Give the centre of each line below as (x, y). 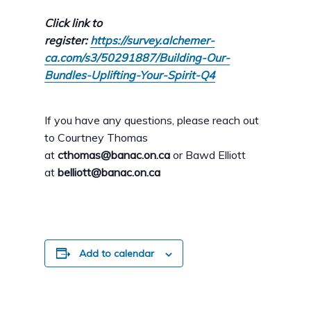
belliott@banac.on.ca (110, 173)
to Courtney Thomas (96, 138)
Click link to (73, 23)
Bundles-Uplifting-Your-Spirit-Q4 (130, 75)
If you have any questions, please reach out (152, 120)
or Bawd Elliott (208, 155)
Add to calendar (116, 254)
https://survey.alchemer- (152, 41)
